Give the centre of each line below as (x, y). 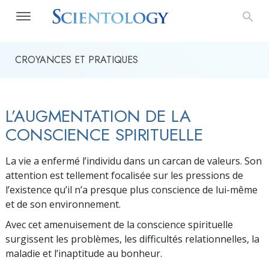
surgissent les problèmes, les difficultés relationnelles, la (132, 239)
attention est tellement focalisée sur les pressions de (124, 175)
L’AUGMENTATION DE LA (98, 116)
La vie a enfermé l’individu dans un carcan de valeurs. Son (134, 161)
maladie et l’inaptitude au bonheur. (84, 253)
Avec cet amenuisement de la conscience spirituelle (119, 225)
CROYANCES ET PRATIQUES (77, 60)
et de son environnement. (63, 204)
